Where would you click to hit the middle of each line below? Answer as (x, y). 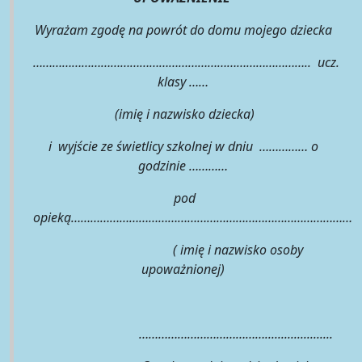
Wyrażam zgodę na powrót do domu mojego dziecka (183, 29)
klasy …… (183, 81)
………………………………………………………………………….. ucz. (186, 62)
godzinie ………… (183, 165)
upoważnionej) (183, 269)
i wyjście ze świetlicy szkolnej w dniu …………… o (183, 146)
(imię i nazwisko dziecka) (183, 114)
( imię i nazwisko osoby (183, 249)
